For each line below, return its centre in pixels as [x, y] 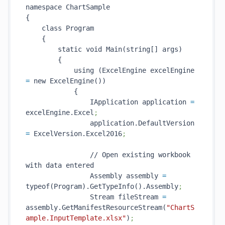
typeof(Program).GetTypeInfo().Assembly [102, 186]
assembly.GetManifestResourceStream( [96, 207]
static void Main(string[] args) [104, 49]
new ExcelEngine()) [68, 81]
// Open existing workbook [108, 155]
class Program [60, 28]
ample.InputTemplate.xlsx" [76, 218]
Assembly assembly [94, 176]
